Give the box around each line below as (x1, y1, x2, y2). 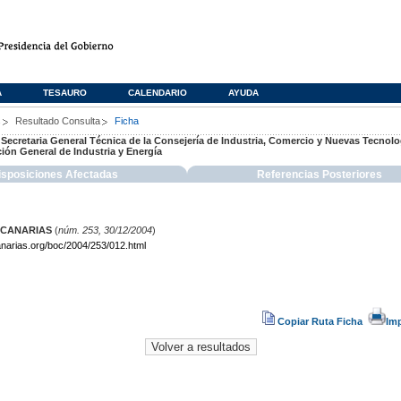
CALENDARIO (128, 88, 187, 98)
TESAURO (43, 88, 87, 98)
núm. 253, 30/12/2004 (57, 224, 152, 235)
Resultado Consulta (15, 115, 100, 126)
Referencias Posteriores (257, 168, 383, 181)
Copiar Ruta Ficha (275, 315, 365, 327)
